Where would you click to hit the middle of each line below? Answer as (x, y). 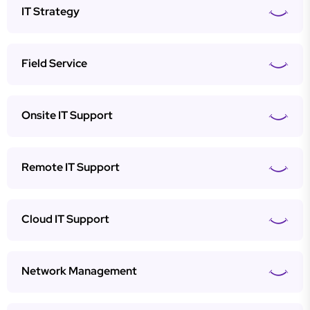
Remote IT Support (71, 167)
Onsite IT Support (67, 115)
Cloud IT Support (65, 219)
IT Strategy (51, 11)
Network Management (79, 271)
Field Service (54, 63)
